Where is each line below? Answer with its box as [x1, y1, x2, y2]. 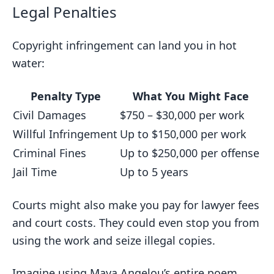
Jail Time [13, 165, 57, 179]
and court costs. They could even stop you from [12, 215, 259, 230]
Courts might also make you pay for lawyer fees [12, 198, 259, 212]
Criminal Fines [13, 146, 86, 160]
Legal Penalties [12, 2, 117, 22]
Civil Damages [13, 108, 86, 122]
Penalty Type [31, 89, 101, 103]
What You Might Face [132, 89, 249, 103]
